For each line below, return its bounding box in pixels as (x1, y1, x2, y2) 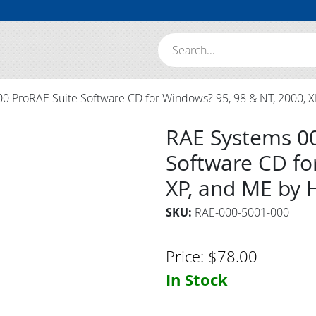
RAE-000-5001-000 (195, 205, 290, 220)
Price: (166, 245, 209, 267)
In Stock (166, 268, 229, 291)
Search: (157, 32, 195, 49)
